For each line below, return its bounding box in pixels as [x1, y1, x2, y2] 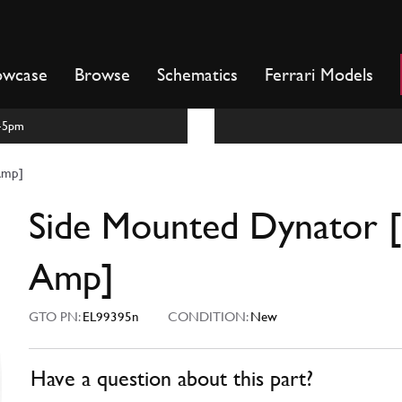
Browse [74, 64, 130, 85]
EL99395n [83, 309, 139, 325]
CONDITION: [157, 309, 250, 325]
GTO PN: [29, 309, 83, 325]
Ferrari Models [265, 64, 373, 85]
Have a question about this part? [31, 366, 313, 392]
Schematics [157, 64, 238, 85]
